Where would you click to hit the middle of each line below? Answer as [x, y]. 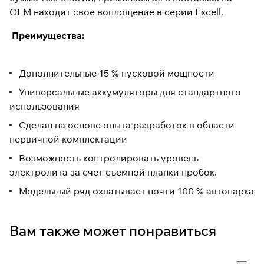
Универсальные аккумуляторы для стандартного [130, 92]
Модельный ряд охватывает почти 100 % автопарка [136, 191]
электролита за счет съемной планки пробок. [113, 172]
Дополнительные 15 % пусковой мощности [118, 73]
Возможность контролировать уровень [109, 158]
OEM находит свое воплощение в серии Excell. [118, 12]
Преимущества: [47, 36]
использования [46, 106]
